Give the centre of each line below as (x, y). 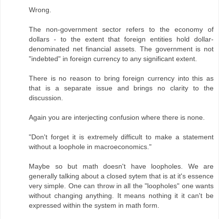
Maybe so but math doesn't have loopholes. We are (121, 166)
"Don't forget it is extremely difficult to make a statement (121, 137)
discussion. (46, 98)
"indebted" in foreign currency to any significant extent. (113, 59)
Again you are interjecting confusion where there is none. (117, 118)
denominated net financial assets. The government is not (121, 49)
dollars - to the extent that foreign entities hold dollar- (121, 39)
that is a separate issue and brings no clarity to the (121, 88)
